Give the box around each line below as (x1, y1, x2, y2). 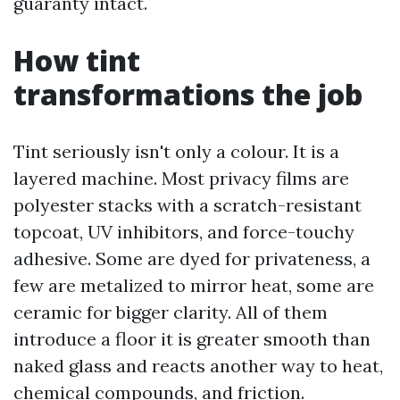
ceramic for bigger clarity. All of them (13, 301, 328, 323)
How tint (13, 41, 140, 79)
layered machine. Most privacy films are (13, 167, 349, 189)
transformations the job (13, 75, 362, 113)
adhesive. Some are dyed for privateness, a (13, 247, 371, 270)
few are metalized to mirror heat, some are (13, 274, 374, 296)
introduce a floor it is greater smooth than (13, 328, 371, 350)
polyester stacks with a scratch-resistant (13, 194, 362, 216)
